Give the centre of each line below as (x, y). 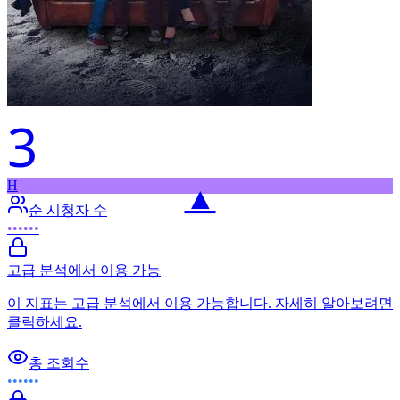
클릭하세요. (45, 321)
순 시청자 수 (68, 210)
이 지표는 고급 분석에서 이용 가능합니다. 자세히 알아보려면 (200, 303)
